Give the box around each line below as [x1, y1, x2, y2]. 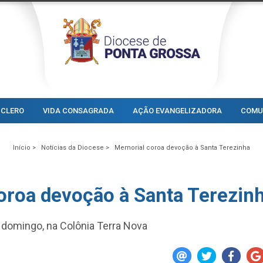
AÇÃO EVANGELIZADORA [133, 106, 222, 115]
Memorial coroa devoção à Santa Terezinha [114, 144, 250, 151]
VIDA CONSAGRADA [43, 106, 114, 115]
